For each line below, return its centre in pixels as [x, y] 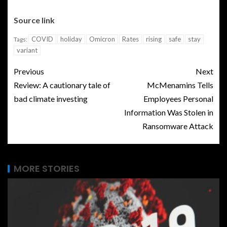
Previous [29, 71]
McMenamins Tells [180, 85]
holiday [71, 39]
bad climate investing [51, 99]
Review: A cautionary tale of [62, 85]
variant [27, 50]
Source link [34, 20]
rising [154, 39]
